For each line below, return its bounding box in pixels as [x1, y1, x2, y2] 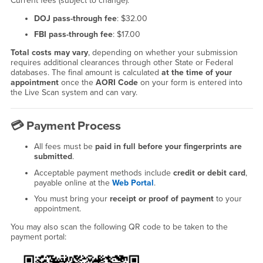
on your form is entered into [137, 77, 242, 88]
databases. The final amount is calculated [10, 68, 161, 78]
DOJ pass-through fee [33, 13, 117, 23]
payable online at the [33, 177, 112, 188]
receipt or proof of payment [109, 194, 214, 204]
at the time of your [161, 68, 232, 78]
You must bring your [33, 194, 110, 204]
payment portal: [10, 232, 66, 242]
